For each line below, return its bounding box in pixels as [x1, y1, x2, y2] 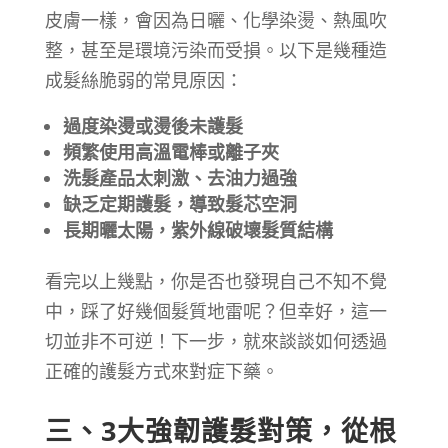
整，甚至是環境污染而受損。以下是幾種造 [44, 37, 387, 62]
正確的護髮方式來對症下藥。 [44, 358, 279, 383]
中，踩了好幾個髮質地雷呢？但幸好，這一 [44, 298, 387, 323]
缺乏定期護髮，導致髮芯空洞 [62, 191, 297, 216]
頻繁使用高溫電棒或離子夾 [62, 139, 279, 164]
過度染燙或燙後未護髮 [62, 113, 243, 138]
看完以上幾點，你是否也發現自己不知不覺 [44, 268, 387, 293]
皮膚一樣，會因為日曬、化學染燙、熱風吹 [44, 7, 387, 32]
